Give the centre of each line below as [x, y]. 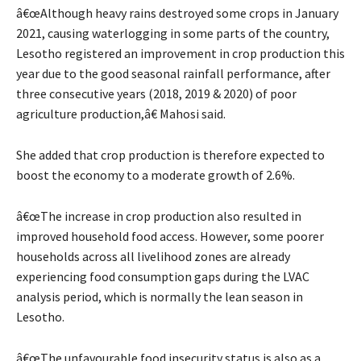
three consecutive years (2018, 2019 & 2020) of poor [156, 94]
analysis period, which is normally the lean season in [160, 297]
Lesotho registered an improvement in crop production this [180, 54]
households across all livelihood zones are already [153, 257]
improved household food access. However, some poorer [170, 237]
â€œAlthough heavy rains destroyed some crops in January [177, 13]
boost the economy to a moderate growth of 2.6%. [156, 175]
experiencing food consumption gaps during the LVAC [163, 277]
